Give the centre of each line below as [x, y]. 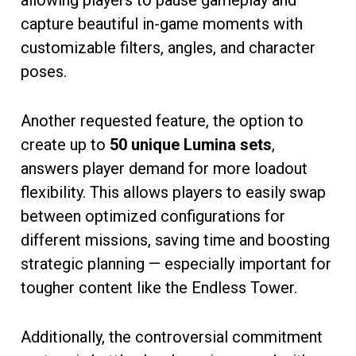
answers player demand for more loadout [164, 168]
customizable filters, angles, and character [168, 47]
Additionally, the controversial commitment [172, 337]
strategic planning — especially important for [176, 263]
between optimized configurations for [153, 216]
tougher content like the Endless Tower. [159, 287]
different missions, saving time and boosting [175, 240]
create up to [65, 144]
